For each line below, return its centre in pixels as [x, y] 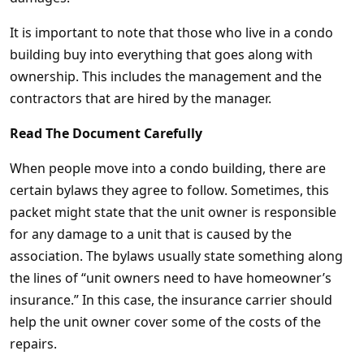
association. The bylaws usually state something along [176, 256]
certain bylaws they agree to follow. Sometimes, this [169, 190]
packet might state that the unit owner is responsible [173, 212]
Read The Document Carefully [106, 133]
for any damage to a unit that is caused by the [151, 234]
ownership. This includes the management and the [166, 76]
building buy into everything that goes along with [161, 54]
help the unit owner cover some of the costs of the [165, 322]
